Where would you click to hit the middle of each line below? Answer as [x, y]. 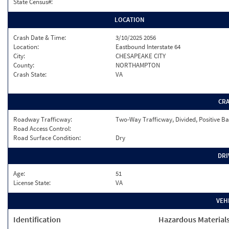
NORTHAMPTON [138, 65]
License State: [32, 183]
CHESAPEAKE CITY [141, 56]
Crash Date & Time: [40, 38]
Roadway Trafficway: [43, 119]
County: [24, 65]
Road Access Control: [42, 129]
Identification [37, 219]
